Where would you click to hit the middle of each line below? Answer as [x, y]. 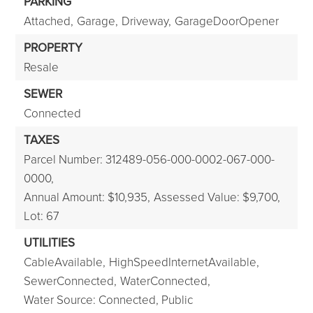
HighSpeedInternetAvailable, [184, 262]
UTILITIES [50, 242]
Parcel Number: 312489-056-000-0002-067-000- [150, 159]
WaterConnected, [166, 281]
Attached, [49, 21]
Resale [42, 67]
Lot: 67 [42, 216]
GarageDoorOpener [227, 21]
